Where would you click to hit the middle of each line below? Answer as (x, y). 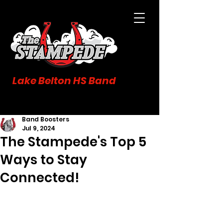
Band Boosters (46, 119)
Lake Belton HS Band (64, 81)
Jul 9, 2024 (39, 128)
